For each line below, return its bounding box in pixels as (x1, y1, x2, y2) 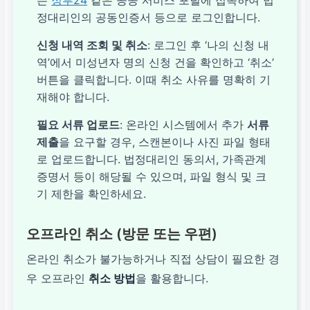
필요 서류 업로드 (37, 117, 120, 131)
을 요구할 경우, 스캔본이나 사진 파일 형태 (59, 134, 271, 149)
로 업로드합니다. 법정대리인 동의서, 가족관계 (37, 152, 267, 166)
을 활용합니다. (136, 271, 209, 285)
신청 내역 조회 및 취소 (37, 37, 148, 52)
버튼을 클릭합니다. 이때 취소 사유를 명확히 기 (37, 72, 271, 86)
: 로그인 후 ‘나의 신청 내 (147, 37, 270, 52)
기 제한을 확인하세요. (37, 186, 147, 201)
